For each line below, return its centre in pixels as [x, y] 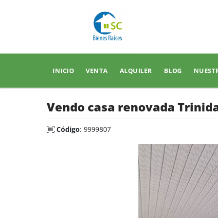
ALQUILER [136, 71]
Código [68, 129]
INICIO [63, 71]
